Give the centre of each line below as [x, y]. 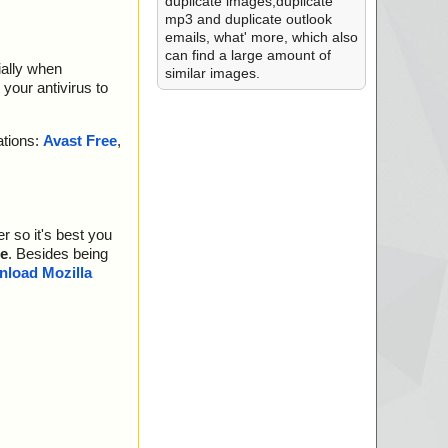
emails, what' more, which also [261, 37]
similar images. [212, 73]
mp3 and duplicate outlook [248, 19]
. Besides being [58, 254]
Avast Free [80, 141]
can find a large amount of [247, 55]
